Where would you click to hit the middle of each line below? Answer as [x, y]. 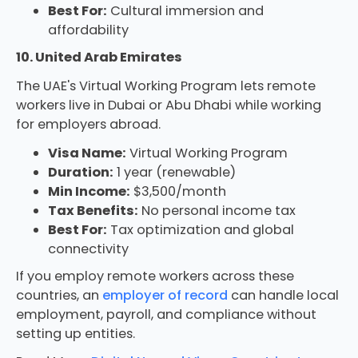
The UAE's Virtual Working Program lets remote [165, 86]
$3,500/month [178, 191]
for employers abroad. [88, 124]
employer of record [165, 295]
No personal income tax [217, 210]
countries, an [59, 295]
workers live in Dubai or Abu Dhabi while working [168, 105]
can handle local [283, 295]
